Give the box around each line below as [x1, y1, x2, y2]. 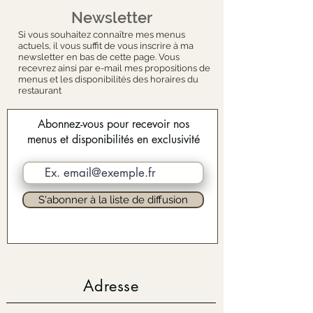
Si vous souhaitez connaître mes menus [18, 29, 185, 40]
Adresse [83, 276, 139, 296]
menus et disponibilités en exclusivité [27, 132, 200, 147]
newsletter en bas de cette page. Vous [18, 52, 180, 62]
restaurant [18, 85, 61, 96]
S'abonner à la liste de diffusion [38, 194, 188, 205]
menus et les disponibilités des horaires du [18, 74, 198, 85]
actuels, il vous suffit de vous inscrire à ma [18, 41, 194, 51]
